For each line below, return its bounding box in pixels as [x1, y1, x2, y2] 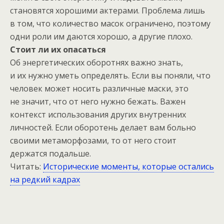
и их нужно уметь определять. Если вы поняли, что [10, 70, 210, 81]
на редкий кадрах [10, 174, 80, 185]
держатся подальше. [10, 148, 91, 159]
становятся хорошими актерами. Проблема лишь [10, 5, 205, 16]
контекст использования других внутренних [10, 109, 186, 120]
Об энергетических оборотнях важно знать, [10, 57, 183, 68]
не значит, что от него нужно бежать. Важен [10, 96, 185, 107]
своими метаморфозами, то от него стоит [10, 135, 176, 146]
